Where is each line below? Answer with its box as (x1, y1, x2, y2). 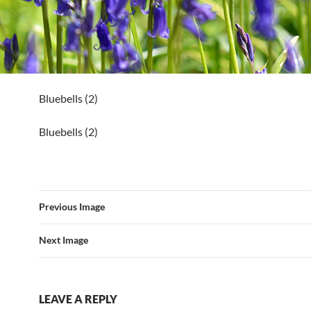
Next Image (39, 234, 88, 246)
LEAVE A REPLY (39, 292, 117, 306)
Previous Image (39, 201, 105, 213)
